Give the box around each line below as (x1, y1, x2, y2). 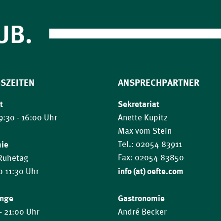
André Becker (117, 207, 167, 217)
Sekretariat (117, 99, 159, 109)
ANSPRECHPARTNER (117, 77, 199, 88)
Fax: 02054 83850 (117, 152, 184, 163)
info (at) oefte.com (117, 166, 184, 176)
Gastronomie (117, 193, 165, 203)
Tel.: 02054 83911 (117, 139, 182, 149)
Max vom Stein (117, 126, 172, 136)
